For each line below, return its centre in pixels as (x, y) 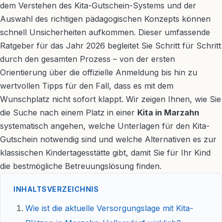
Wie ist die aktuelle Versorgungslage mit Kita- (109, 208)
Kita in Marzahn (168, 112)
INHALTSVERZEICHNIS (56, 189)
